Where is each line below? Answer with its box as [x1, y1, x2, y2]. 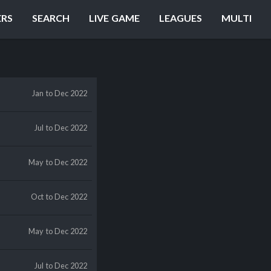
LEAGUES [159, 12, 202, 24]
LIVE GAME [89, 12, 140, 24]
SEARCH [32, 12, 70, 24]
